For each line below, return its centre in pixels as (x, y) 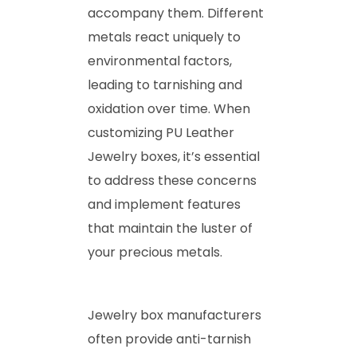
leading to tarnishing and (165, 84)
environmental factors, (160, 61)
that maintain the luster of (170, 228)
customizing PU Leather (161, 132)
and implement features (164, 204)
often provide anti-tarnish (169, 339)
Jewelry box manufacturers (175, 315)
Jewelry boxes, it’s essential (174, 156)
